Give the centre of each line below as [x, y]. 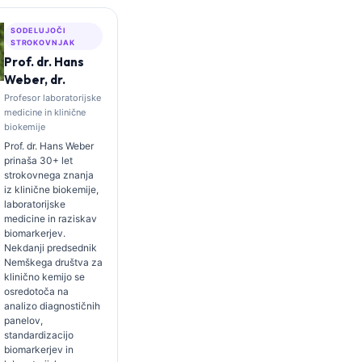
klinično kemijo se [44, 277]
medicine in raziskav [50, 219]
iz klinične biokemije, [51, 189]
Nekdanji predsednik [50, 248]
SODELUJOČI [38, 30]
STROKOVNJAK [42, 42]
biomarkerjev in [38, 349]
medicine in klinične [44, 112]
